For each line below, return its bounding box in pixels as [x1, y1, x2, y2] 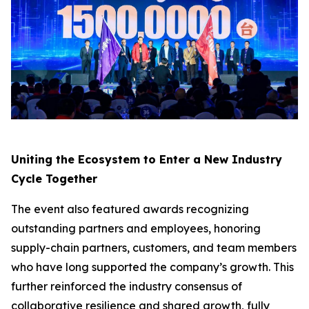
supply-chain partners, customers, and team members [11, 241, 297, 255]
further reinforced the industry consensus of [11, 279, 242, 294]
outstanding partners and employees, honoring [11, 221, 261, 236]
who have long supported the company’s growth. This [11, 260, 294, 275]
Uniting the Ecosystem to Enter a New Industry [11, 152, 282, 167]
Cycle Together [11, 172, 97, 186]
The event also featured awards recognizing [11, 202, 249, 217]
